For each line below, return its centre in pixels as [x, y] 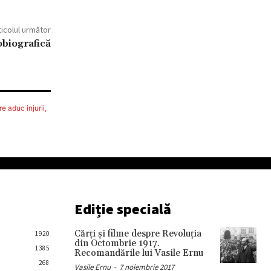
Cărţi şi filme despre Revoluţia [138, 234]
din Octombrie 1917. [117, 243]
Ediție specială [122, 209]
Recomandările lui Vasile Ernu [139, 253]
